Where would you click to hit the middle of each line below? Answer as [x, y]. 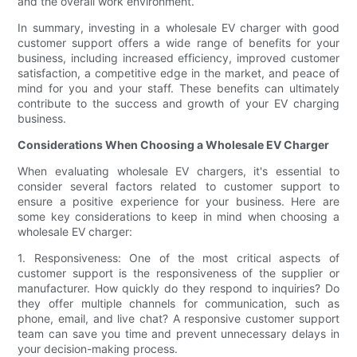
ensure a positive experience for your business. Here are [178, 202]
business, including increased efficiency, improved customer [178, 58]
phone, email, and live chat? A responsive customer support [178, 319]
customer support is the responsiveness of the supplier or [178, 273]
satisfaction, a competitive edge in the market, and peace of [178, 73]
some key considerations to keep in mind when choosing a [178, 217]
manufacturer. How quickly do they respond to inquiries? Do [178, 288]
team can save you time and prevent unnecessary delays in [178, 334]
